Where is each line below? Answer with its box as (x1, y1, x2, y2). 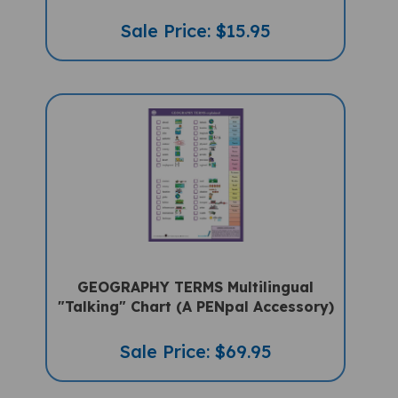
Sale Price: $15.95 (120, 3, 271, 26)
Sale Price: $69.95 (119, 323, 272, 346)
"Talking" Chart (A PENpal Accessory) (57, 281, 334, 299)
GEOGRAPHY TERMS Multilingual (77, 261, 314, 280)
